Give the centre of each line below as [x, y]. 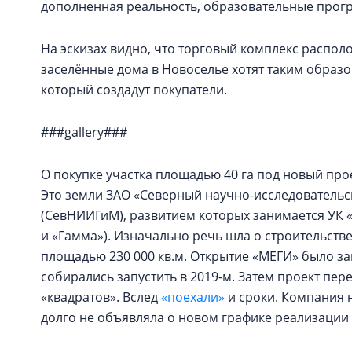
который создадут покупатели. [136, 90]
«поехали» [193, 297]
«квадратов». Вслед [101, 297]
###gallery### [84, 132]
